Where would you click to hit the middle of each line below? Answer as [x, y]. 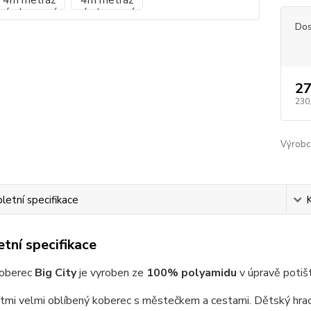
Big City [55, 273]
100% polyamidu [191, 273]
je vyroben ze [111, 273]
